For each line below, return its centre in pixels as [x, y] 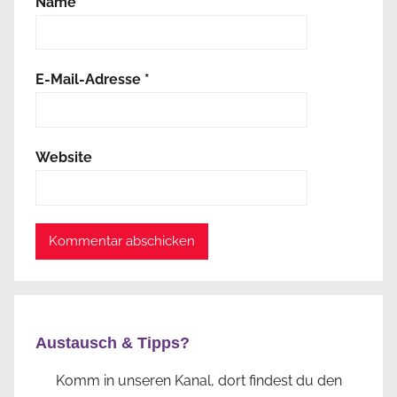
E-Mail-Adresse [90, 80]
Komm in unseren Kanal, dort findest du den [198, 380]
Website [64, 157]
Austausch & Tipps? [113, 343]
